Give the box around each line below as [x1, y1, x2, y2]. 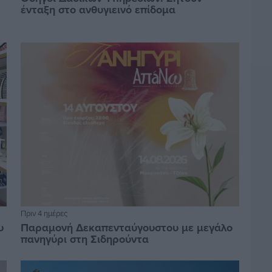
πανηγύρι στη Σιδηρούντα [20, 231, 149, 248]
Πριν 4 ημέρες [20, 208, 67, 219]
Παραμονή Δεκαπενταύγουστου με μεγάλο [20, 220, 233, 236]
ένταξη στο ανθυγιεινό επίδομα [20, 2, 175, 18]
